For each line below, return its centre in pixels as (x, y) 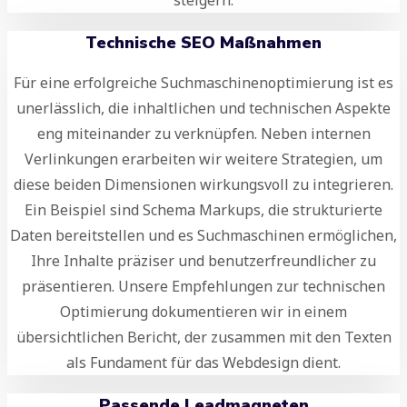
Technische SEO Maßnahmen (203, 42)
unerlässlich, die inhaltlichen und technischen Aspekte (203, 108)
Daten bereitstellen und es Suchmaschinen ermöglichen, (203, 235)
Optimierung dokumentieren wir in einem (203, 311)
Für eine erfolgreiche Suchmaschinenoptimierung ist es (203, 82)
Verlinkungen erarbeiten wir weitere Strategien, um (203, 159)
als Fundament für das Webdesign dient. (203, 362)
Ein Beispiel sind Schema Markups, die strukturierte (203, 209)
